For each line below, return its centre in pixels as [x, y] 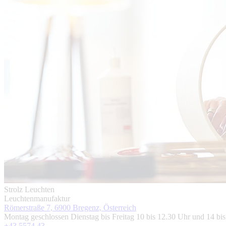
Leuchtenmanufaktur [37, 199]
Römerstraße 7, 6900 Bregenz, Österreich [70, 208]
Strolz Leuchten [29, 189]
